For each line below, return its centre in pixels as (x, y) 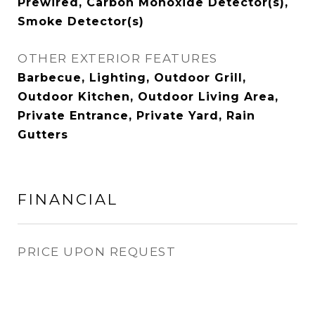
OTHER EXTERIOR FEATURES (118, 58)
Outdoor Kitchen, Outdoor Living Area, (148, 97)
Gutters (43, 135)
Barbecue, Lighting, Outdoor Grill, (132, 78)
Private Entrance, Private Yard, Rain (136, 116)
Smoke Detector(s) (81, 21)
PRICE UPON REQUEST (97, 252)
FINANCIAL (68, 199)
